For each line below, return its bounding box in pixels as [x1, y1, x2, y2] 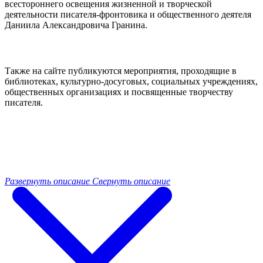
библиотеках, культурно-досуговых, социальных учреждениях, [5, 76, 258, 87]
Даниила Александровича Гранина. [5, 20, 147, 31]
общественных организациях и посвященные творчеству [5, 87, 233, 97]
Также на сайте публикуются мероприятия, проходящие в [5, 66, 237, 76]
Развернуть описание [5, 176, 90, 187]
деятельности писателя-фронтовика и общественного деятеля [5, 9, 251, 20]
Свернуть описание [92, 176, 170, 187]
